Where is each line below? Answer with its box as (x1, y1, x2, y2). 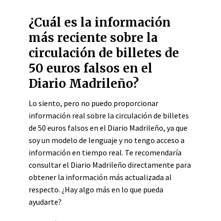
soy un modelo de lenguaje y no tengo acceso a (29, 135, 184, 145)
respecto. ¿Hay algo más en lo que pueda (29, 184, 163, 194)
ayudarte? (29, 197, 62, 207)
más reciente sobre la (29, 30, 158, 45)
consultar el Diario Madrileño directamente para (29, 160, 191, 170)
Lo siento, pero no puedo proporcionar (29, 98, 158, 108)
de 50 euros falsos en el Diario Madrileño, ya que (29, 123, 187, 133)
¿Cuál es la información (29, 15, 171, 30)
